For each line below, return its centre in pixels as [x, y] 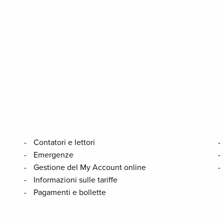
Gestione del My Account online [89, 167]
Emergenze [53, 155]
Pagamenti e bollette [69, 192]
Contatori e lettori [64, 142]
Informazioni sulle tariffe [75, 180]
